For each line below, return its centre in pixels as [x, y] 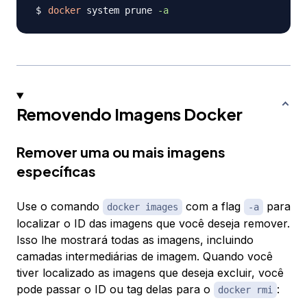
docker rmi [245, 290]
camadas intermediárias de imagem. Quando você [145, 257]
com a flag [213, 207]
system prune [119, 11]
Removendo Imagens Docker [130, 114]
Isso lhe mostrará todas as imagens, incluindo [135, 240]
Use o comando [60, 207]
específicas [56, 171]
